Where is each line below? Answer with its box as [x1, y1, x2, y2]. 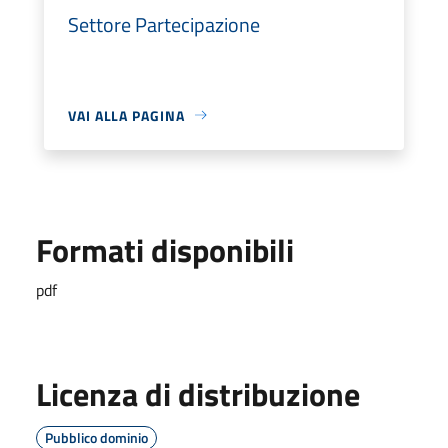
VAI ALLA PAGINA [68, 104, 185, 126]
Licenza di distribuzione [36, 369, 360, 418]
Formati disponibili [36, 225, 294, 274]
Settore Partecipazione [68, 8, 260, 40]
